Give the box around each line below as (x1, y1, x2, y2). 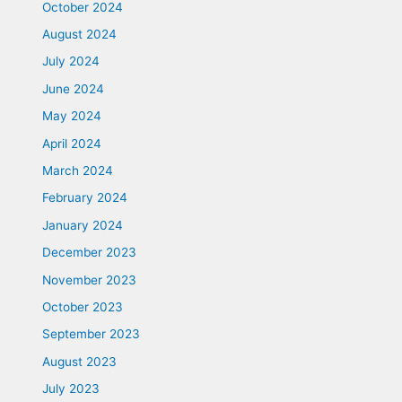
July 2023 (42, 381, 100, 397)
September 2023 (42, 327, 141, 342)
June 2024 (42, 81, 105, 96)
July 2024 (42, 54, 100, 69)
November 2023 (42, 272, 137, 287)
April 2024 (42, 135, 102, 151)
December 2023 (42, 245, 137, 260)
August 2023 (42, 354, 118, 369)
